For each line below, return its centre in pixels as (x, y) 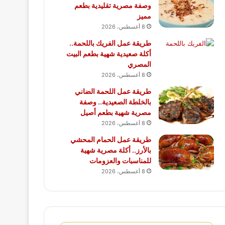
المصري (139, 64)
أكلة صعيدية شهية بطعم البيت (109, 54)
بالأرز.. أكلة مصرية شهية (116, 150)
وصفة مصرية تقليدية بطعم (113, 6)
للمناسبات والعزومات (120, 161)
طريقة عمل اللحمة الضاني (113, 91)
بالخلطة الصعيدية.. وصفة (115, 102)
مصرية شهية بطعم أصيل (116, 113)
